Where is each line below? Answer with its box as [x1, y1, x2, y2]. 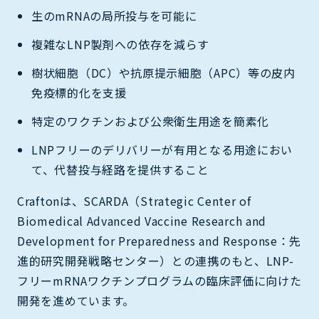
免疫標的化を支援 [31, 83, 127, 101]
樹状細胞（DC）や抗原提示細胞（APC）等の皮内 [31, 63, 296, 81]
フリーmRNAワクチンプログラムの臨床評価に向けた [17, 271, 302, 289]
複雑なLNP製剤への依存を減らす [31, 35, 210, 53]
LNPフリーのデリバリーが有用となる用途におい [31, 140, 293, 158]
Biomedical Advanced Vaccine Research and [17, 211, 267, 229]
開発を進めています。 [17, 291, 135, 309]
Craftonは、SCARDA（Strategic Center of [17, 192, 251, 209]
